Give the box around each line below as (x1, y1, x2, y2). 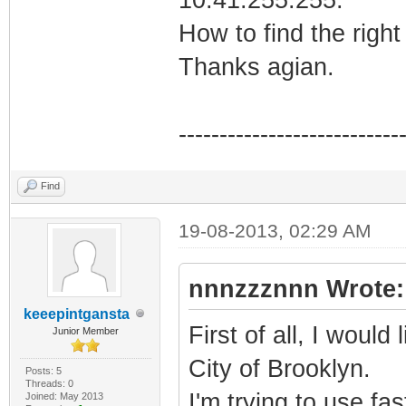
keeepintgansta (23, 305, 130, 322)
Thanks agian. (178, 53, 334, 81)
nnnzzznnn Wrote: (188, 275, 404, 303)
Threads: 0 (24, 377, 73, 389)
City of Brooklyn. (188, 354, 371, 382)
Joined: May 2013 (24, 390, 103, 401)
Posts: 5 (24, 364, 62, 376)
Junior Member (52, 324, 119, 336)
